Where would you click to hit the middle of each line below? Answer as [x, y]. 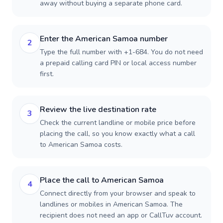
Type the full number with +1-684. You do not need [121, 52]
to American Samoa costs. [81, 145]
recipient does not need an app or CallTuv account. [121, 215]
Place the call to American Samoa [102, 180]
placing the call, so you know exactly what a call [117, 134]
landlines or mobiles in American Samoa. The [111, 204]
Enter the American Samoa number [104, 39]
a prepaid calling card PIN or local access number [118, 63]
